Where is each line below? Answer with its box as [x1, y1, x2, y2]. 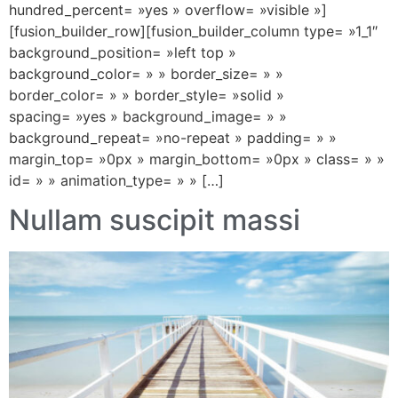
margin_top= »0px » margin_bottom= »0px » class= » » [9, 149, 385, 168]
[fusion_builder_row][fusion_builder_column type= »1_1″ [9, 21, 378, 40]
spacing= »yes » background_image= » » [9, 107, 287, 125]
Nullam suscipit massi [9, 203, 300, 238]
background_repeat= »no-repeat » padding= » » [9, 128, 337, 147]
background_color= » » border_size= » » [9, 64, 283, 83]
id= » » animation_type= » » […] [9, 171, 224, 189]
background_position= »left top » [9, 43, 236, 61]
